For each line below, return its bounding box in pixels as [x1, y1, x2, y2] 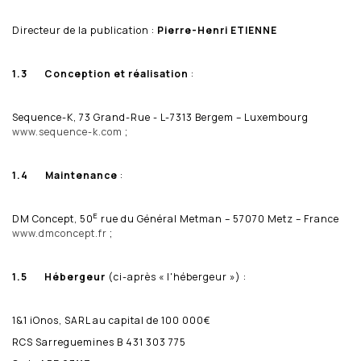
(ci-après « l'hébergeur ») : [106, 269, 247, 284]
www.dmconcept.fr [12, 226, 107, 240]
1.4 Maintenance [12, 168, 120, 182]
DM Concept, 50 [12, 211, 93, 226]
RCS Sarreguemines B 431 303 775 [12, 334, 186, 349]
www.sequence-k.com [12, 124, 122, 139]
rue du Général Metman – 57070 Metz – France [98, 211, 339, 226]
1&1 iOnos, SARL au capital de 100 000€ [12, 313, 211, 327]
